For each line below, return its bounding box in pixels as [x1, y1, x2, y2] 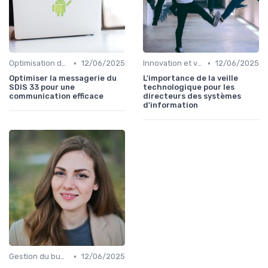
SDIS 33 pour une [9, 83, 75, 92]
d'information [143, 100, 198, 110]
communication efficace [9, 92, 103, 101]
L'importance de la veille [143, 74, 238, 83]
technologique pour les [143, 83, 234, 92]
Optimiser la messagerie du [9, 74, 117, 83]
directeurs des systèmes [143, 92, 241, 101]
